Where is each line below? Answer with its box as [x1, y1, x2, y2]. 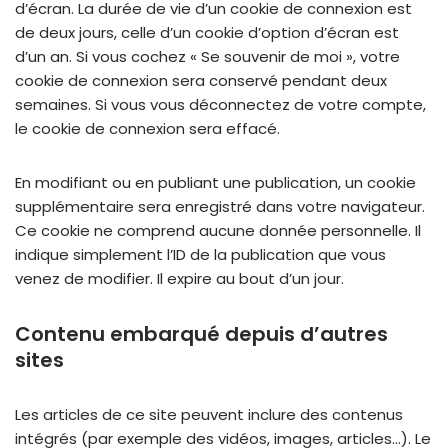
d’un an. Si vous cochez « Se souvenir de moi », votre [15, 46, 400, 67]
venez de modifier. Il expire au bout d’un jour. [15, 268, 344, 289]
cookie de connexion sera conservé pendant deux [15, 70, 387, 91]
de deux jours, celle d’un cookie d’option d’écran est [15, 22, 399, 43]
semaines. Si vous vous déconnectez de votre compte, [15, 94, 426, 115]
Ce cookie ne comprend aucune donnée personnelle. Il [15, 220, 421, 241]
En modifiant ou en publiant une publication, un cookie [15, 172, 416, 193]
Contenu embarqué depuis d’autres [15, 320, 388, 348]
